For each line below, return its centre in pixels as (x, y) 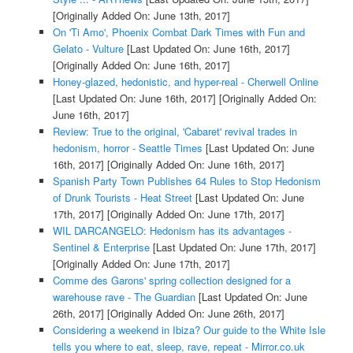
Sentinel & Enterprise (101, 247)
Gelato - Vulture (88, 48)
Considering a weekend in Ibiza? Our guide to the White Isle (189, 329)
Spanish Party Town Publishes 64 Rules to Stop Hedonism (186, 180)
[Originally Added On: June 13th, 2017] (141, 15)
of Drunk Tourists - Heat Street (122, 197)
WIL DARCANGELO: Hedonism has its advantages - (172, 230)
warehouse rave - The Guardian (124, 296)
